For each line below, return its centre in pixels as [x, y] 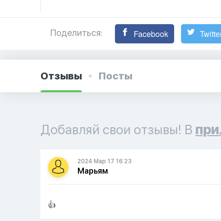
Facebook [150, 34]
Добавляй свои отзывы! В [118, 129]
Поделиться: [76, 33]
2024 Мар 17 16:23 [105, 161]
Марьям [93, 171]
